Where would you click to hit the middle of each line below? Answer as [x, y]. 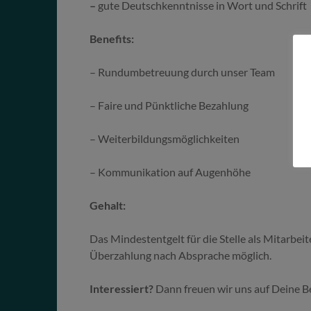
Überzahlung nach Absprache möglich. [181, 255]
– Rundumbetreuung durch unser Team [183, 72]
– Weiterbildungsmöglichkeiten [165, 138]
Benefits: [112, 38]
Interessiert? [122, 288]
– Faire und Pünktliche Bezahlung [169, 105]
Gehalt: [108, 205]
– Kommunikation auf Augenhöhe [170, 171]
